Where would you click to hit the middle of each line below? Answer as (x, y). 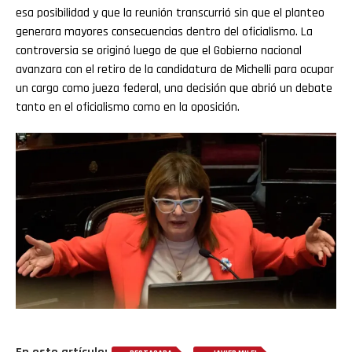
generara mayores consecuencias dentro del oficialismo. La (164, 31)
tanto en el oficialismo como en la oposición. (128, 107)
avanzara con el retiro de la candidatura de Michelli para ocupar (175, 69)
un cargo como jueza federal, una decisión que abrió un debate (174, 88)
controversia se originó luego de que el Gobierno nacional (159, 50)
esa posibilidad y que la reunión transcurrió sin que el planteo (170, 13)
